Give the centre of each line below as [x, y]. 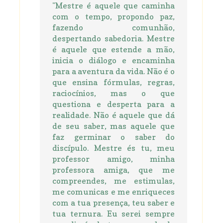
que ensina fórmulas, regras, [113, 82]
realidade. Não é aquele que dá [113, 115]
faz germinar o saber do [113, 137]
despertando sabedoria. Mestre [113, 39]
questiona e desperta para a [113, 104]
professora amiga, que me [113, 170]
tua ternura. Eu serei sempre [113, 214]
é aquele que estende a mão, [113, 50]
